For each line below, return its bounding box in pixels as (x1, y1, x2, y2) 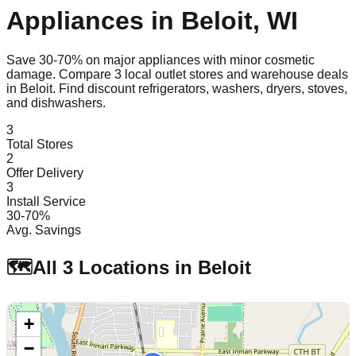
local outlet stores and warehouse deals (122, 67, 348, 81)
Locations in (73, 256, 198, 278)
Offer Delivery (6, 165, 83, 180)
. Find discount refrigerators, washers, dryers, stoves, (52, 81, 347, 95)
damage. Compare (6, 67, 114, 81)
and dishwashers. (6, 95, 106, 110)
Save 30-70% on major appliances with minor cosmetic (6, 52, 315, 67)
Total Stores (6, 137, 73, 151)
